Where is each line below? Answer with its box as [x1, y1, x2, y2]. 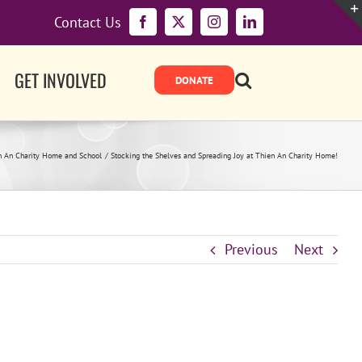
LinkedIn [248, 20, 296, 34]
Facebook [141, 20, 192, 34]
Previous [225, 240, 278, 259]
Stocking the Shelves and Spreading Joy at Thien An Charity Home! [111, 150, 338, 161]
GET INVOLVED [15, 67, 107, 93]
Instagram [213, 20, 263, 34]
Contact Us [54, 13, 121, 32]
